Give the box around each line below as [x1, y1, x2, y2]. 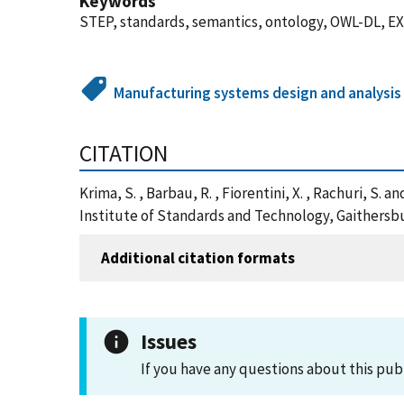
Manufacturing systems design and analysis [114, 83, 402, 103]
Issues [141, 328, 197, 354]
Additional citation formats [101, 247, 295, 268]
